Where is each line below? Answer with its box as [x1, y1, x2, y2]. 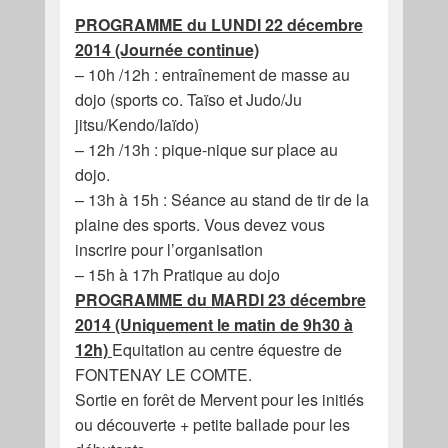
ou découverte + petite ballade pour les [74, 413, 350, 437]
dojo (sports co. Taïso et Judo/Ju [74, 88, 302, 112]
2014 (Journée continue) [74, 38, 259, 62]
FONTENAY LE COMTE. [74, 363, 252, 387]
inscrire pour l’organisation [74, 238, 263, 262]
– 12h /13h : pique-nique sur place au [74, 138, 338, 162]
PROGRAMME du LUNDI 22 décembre [74, 13, 363, 37]
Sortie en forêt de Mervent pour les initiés [74, 388, 364, 412]
